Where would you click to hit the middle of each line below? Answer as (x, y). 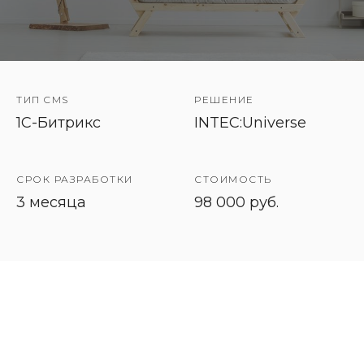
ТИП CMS (43, 100)
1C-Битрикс (58, 123)
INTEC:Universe (250, 123)
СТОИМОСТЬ (233, 179)
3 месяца (51, 202)
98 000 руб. (236, 202)
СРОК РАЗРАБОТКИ (75, 179)
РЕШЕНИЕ (224, 100)
